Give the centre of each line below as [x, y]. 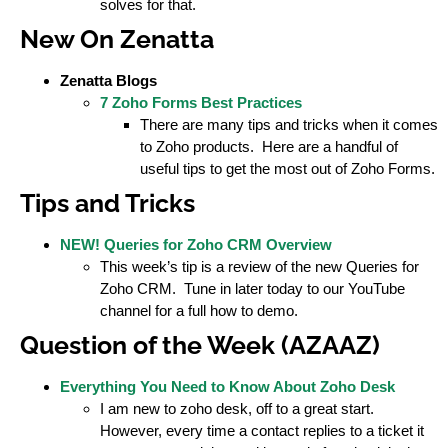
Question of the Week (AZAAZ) [200, 345]
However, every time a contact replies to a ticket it [262, 431]
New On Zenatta [117, 39]
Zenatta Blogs [108, 81]
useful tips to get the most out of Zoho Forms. [287, 169]
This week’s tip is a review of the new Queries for [259, 267]
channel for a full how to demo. [199, 311]
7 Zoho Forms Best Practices [201, 103]
